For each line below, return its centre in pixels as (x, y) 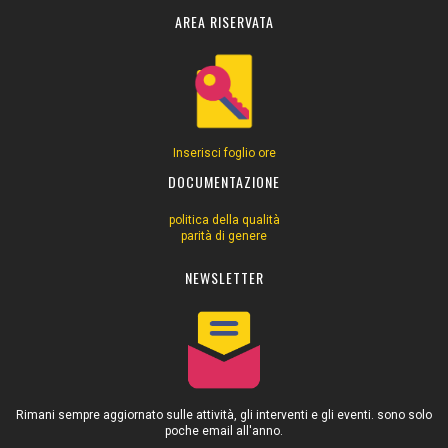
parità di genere (224, 236)
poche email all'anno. (224, 430)
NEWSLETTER (224, 278)
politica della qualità (224, 220)
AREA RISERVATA (224, 21)
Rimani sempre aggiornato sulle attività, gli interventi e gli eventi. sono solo (224, 414)
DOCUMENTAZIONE (224, 182)
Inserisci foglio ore (224, 153)
